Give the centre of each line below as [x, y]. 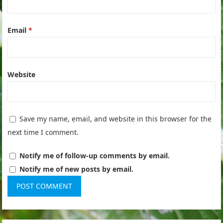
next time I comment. [43, 132]
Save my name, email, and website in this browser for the [116, 118]
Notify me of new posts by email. [77, 169]
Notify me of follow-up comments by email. [95, 155]
